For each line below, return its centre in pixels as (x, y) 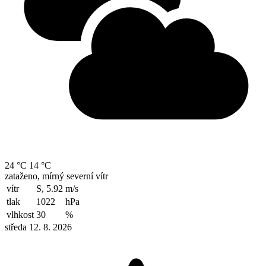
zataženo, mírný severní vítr (56, 176)
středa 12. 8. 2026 (38, 227)
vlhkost (20, 214)
